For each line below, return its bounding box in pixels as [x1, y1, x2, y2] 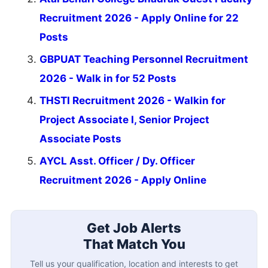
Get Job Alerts [87, 220, 181, 236]
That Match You [83, 236, 185, 252]
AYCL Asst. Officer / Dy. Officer [39, 155, 195, 167]
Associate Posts [39, 133, 121, 145]
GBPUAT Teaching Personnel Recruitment [39, 53, 248, 66]
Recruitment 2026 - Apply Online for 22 [39, 12, 239, 25]
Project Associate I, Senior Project [39, 114, 209, 126]
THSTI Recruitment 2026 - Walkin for [39, 95, 226, 107]
